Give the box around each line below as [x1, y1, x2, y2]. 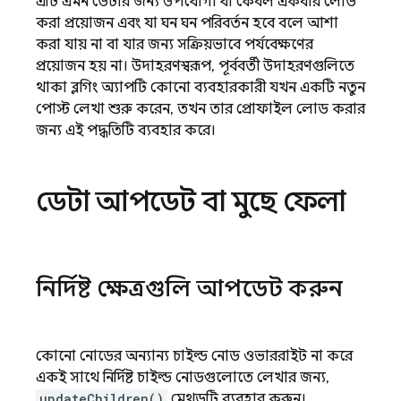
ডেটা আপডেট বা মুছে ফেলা [36, 183, 346, 219]
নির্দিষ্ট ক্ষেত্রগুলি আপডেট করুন [36, 274, 343, 303]
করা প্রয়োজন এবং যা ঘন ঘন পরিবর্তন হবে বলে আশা [36, 14, 338, 32]
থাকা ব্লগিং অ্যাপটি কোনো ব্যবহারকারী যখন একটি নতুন [36, 79, 365, 97]
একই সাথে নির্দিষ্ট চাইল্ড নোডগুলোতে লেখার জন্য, [36, 369, 329, 387]
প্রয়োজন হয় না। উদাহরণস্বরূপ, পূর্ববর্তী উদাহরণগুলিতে [36, 57, 354, 75]
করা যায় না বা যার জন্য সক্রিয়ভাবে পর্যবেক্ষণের [36, 36, 313, 54]
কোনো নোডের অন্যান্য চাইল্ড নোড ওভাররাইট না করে [36, 347, 353, 365]
